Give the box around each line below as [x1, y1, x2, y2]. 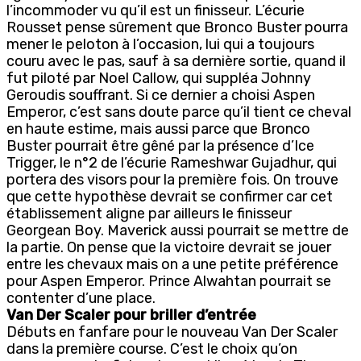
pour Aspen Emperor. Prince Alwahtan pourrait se [6, 272, 331, 290]
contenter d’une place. [6, 288, 156, 307]
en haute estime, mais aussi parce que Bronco [6, 119, 310, 138]
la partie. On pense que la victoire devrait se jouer [6, 238, 331, 256]
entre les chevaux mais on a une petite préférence [6, 255, 338, 273]
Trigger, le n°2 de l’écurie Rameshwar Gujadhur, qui [6, 153, 337, 172]
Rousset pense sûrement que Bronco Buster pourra [6, 18, 348, 36]
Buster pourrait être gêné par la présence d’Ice [6, 136, 314, 155]
